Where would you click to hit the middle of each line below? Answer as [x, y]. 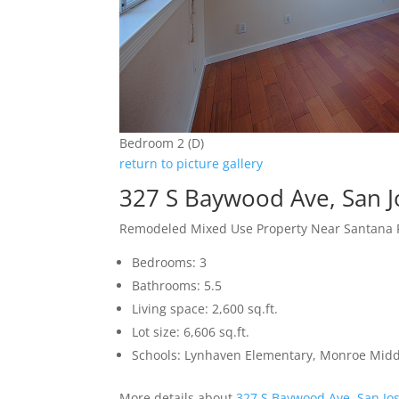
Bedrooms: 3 [170, 263]
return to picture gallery [191, 164]
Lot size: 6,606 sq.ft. [191, 332]
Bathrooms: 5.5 [177, 286]
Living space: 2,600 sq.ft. [205, 309]
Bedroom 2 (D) [162, 143]
